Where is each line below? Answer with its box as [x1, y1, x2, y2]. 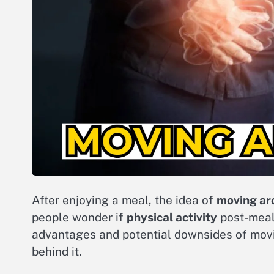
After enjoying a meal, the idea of [32, 193, 217, 207]
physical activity [127, 210, 217, 224]
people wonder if [32, 210, 127, 224]
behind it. [32, 245, 81, 259]
